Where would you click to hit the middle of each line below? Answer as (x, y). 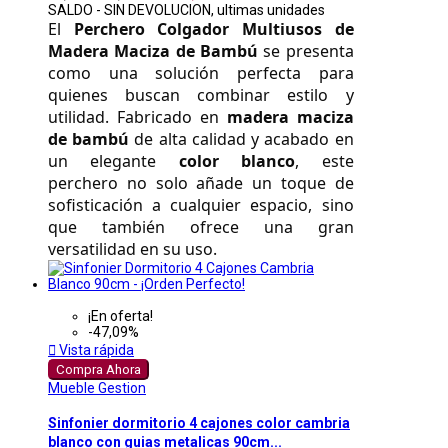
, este (324, 161)
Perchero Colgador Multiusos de (213, 29)
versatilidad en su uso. (134, 249)
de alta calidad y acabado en (241, 139)
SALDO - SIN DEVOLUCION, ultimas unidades (186, 10)
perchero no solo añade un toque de (201, 183)
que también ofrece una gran (201, 227)
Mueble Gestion (97, 388)
